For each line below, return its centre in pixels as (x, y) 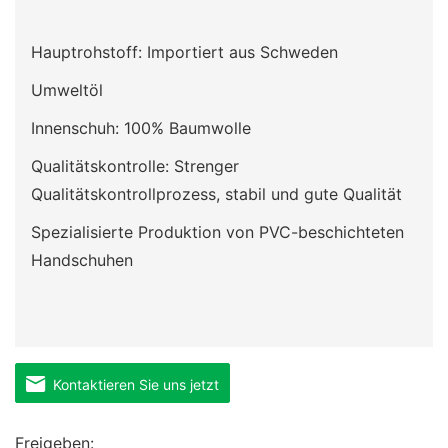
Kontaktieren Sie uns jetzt (132, 385)
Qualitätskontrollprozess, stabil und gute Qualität (216, 194)
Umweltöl (67, 90)
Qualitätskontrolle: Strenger (135, 166)
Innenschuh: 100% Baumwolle (143, 128)
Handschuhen (84, 260)
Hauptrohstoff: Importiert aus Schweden (184, 52)
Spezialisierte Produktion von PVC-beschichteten (217, 232)
